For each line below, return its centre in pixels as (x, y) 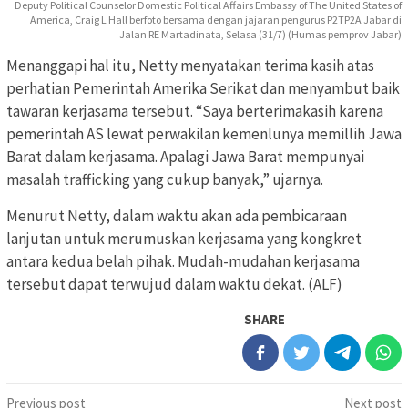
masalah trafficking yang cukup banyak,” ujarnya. (165, 180)
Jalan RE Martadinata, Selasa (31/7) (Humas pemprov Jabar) (260, 35)
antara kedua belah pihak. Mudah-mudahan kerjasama (183, 262)
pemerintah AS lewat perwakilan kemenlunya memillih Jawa (204, 134)
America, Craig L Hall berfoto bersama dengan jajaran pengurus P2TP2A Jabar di (216, 20)
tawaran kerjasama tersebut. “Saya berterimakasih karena (195, 112)
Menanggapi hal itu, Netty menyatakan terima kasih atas (190, 66)
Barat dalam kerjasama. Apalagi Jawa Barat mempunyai (185, 157)
